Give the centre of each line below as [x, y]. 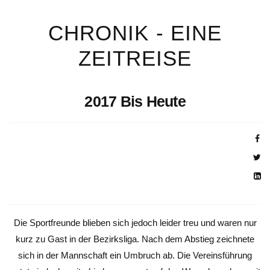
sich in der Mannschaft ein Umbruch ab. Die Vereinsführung [135, 256]
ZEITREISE [135, 58]
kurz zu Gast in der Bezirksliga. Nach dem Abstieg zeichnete [135, 239]
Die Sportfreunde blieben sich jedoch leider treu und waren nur [135, 223]
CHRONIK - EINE [135, 33]
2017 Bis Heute [135, 102]
